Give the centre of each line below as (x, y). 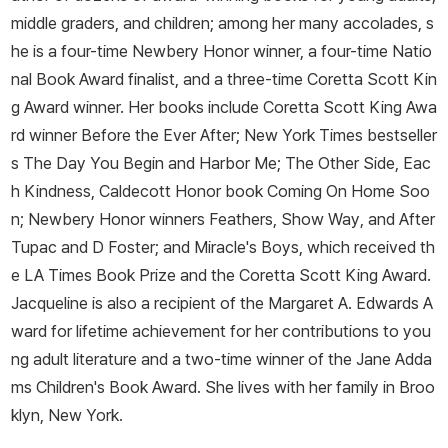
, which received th (367, 247)
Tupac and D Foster (83, 247)
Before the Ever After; (160, 135)
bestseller (400, 135)
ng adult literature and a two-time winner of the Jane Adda (221, 359)
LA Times (58, 275)
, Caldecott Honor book (179, 191)
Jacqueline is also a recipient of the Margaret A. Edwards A (222, 303)
